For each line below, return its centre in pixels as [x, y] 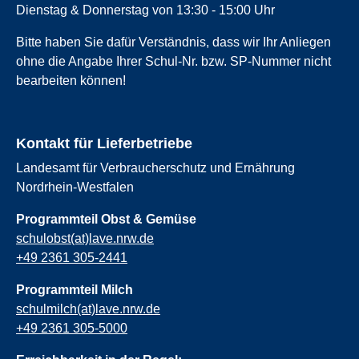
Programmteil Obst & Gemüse [106, 219]
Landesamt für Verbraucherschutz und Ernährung [155, 167]
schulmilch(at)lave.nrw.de [88, 309]
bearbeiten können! [71, 80]
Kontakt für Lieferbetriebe [104, 143]
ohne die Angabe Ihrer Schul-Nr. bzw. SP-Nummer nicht [173, 61]
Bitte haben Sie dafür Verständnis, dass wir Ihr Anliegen [173, 42]
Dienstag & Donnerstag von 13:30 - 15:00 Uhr [145, 10]
